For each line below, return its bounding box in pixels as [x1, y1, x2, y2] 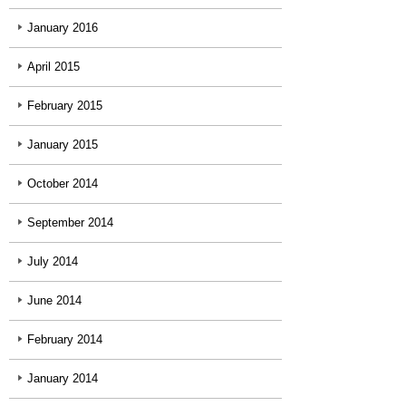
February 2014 [27, 333, 102, 347]
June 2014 [27, 294, 82, 308]
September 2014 [27, 216, 113, 230]
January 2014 [27, 372, 98, 386]
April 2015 [27, 60, 80, 74]
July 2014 [27, 255, 78, 269]
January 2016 [27, 21, 98, 35]
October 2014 [27, 177, 98, 191]
